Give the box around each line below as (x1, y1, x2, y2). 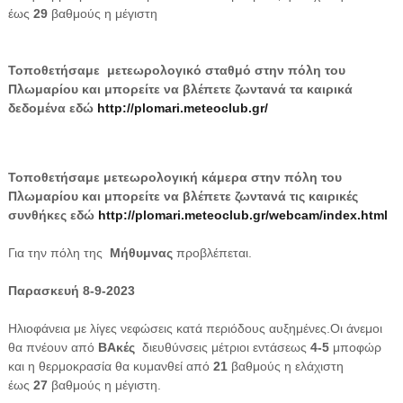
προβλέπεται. (172, 245, 252, 260)
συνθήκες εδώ (7, 207, 98, 222)
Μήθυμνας (105, 245, 173, 260)
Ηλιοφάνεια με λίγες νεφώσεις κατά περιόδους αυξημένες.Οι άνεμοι (7, 320, 382, 336)
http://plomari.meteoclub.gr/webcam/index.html (97, 207, 388, 222)
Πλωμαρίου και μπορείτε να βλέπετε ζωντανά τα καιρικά (7, 81, 353, 96)
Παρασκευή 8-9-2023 (7, 282, 135, 298)
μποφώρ (332, 339, 381, 354)
